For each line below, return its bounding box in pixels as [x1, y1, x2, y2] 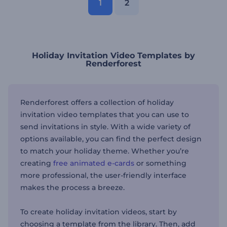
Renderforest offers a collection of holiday [20, 98, 174, 107]
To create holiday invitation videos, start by [20, 207, 177, 216]
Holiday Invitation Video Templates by [32, 51, 195, 60]
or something [134, 159, 186, 168]
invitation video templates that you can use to [20, 110, 189, 119]
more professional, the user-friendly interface [20, 171, 186, 180]
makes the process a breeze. [20, 183, 125, 192]
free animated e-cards [53, 159, 134, 168]
